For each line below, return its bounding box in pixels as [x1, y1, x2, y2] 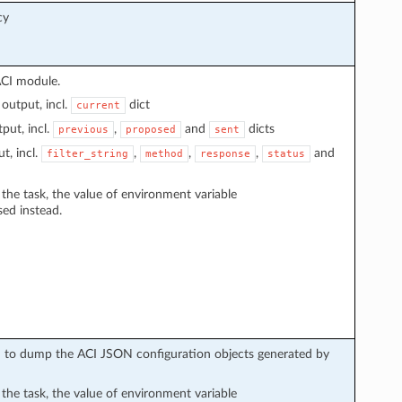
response [199, 147, 250, 160]
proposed [125, 123, 176, 135]
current [75, 99, 120, 111]
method [144, 147, 183, 160]
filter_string [46, 147, 128, 160]
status [267, 147, 305, 160]
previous [57, 123, 109, 135]
